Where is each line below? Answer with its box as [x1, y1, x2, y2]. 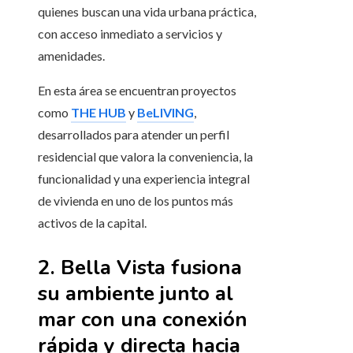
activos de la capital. [38, 215, 147, 231]
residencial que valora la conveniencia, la [38, 149, 253, 165]
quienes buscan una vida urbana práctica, [38, 4, 256, 20]
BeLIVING [137, 105, 194, 121]
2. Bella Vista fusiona [38, 254, 242, 282]
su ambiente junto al [38, 280, 233, 308]
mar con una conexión [38, 306, 247, 334]
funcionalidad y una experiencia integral [38, 171, 250, 187]
